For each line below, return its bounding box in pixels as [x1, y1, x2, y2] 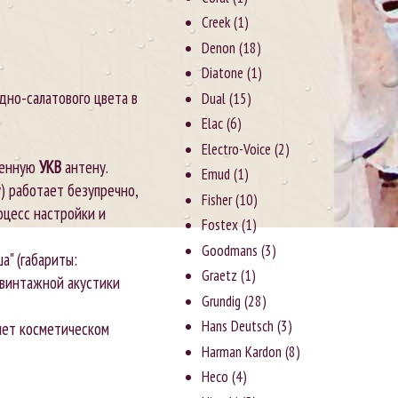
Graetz [202, 266, 238, 286]
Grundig [202, 291, 242, 311]
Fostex [202, 215, 239, 235]
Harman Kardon [202, 341, 283, 362]
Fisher [202, 189, 233, 210]
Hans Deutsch [202, 316, 275, 337]
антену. [61, 155, 108, 178]
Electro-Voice [202, 139, 272, 159]
